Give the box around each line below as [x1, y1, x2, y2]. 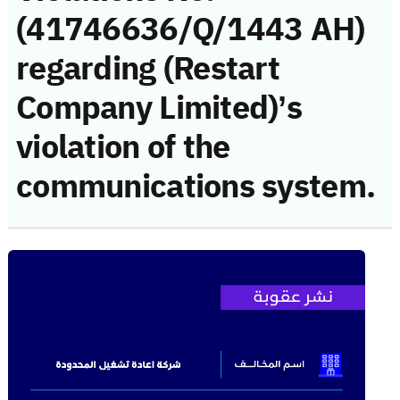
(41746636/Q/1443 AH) [16, 4, 365, 54]
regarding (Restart [16, 44, 280, 93]
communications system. [16, 162, 376, 211]
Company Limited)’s [16, 83, 303, 132]
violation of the [16, 122, 230, 171]
